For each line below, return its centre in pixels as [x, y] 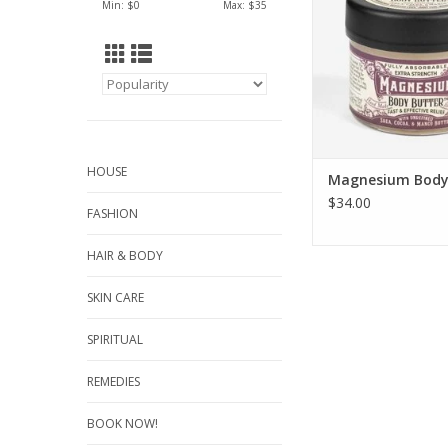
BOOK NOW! [122, 423]
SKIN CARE [115, 297]
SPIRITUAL [115, 339]
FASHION [112, 213]
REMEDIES [113, 381]
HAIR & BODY [125, 255]
